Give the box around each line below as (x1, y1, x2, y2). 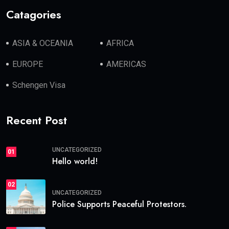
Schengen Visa (12, 80, 65, 90)
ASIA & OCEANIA (12, 38, 73, 49)
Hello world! (52, 155, 98, 168)
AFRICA (106, 38, 134, 49)
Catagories (6, 6, 61, 23)
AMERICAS (106, 59, 147, 70)
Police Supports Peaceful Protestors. (52, 198, 187, 210)
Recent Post (6, 112, 67, 129)
